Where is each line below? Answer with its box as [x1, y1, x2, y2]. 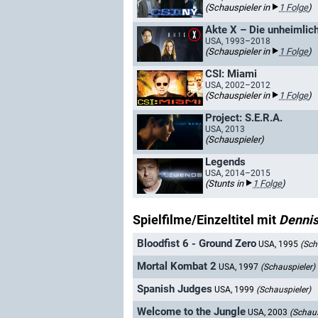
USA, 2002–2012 [205, 80, 270, 90]
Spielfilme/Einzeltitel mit [133, 212, 279, 227]
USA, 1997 [219, 262, 261, 273]
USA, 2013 [205, 124, 245, 134]
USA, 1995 [258, 239, 300, 250]
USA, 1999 [214, 285, 256, 295]
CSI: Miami [205, 67, 257, 80]
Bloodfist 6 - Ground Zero [137, 237, 256, 251]
